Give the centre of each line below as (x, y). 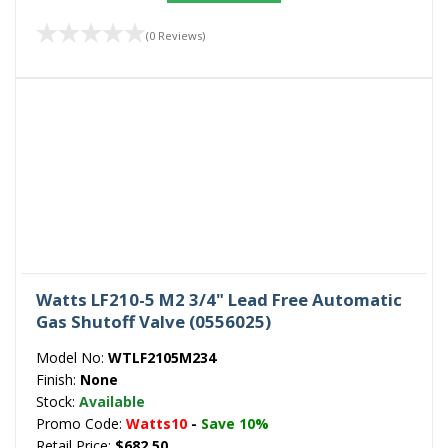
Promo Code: (81, 424)
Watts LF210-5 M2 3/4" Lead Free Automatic (219, 300)
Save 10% (235, 424)
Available (112, 402)
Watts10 (156, 424)
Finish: (58, 380)
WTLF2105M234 (162, 358)
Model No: (72, 358)
